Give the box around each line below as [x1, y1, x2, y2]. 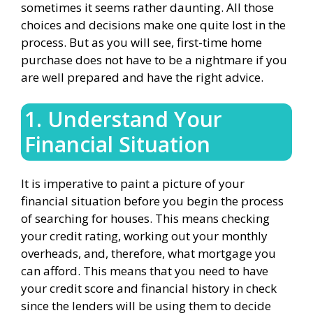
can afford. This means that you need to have [21, 263, 268, 279]
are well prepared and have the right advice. [21, 68, 266, 85]
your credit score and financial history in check [21, 280, 277, 296]
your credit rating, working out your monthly [21, 228, 268, 244]
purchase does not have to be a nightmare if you [21, 51, 287, 68]
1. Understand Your [24, 105, 222, 133]
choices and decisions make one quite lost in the [21, 16, 286, 33]
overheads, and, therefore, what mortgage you [21, 245, 276, 261]
